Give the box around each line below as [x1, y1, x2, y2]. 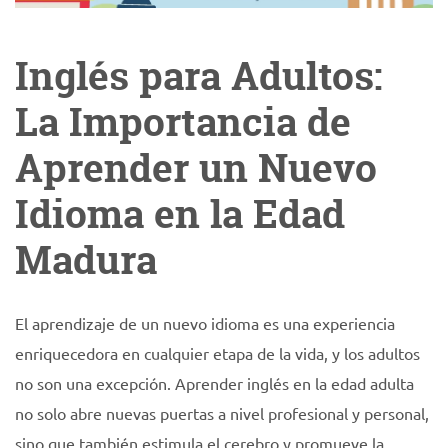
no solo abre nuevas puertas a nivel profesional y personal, [15, 403, 429, 423]
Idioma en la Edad [15, 187, 345, 240]
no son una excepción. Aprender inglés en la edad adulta [15, 373, 414, 393]
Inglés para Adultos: [15, 49, 383, 102]
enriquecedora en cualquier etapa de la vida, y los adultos [15, 343, 420, 363]
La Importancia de [15, 95, 351, 148]
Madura [15, 233, 157, 286]
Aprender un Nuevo [15, 141, 377, 194]
